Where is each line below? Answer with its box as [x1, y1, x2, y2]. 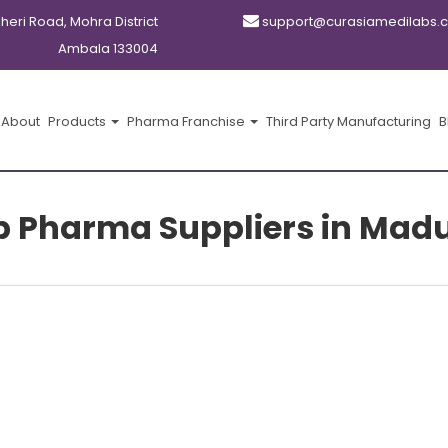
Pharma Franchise [127, 112, 248, 131]
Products [48, 112, 109, 131]
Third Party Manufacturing [266, 112, 431, 131]
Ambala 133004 [57, 39, 158, 58]
